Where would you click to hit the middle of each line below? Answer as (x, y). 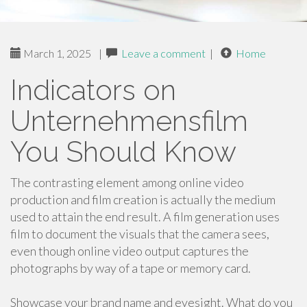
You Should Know (123, 152)
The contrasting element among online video (127, 182)
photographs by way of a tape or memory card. (131, 268)
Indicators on (93, 90)
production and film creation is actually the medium (143, 199)
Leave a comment (163, 53)
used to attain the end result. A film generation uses (145, 217)
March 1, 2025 (56, 53)
